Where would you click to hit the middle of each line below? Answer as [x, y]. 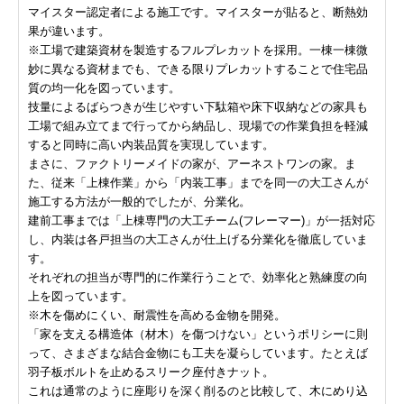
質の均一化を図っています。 [104, 87]
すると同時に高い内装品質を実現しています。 [151, 144]
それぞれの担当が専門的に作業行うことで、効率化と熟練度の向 [198, 277]
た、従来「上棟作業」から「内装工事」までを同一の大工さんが [198, 182]
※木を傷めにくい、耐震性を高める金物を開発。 [157, 315]
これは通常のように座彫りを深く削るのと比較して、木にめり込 [198, 390]
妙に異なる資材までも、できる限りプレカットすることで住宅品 [198, 69]
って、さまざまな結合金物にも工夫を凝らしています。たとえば [198, 353]
